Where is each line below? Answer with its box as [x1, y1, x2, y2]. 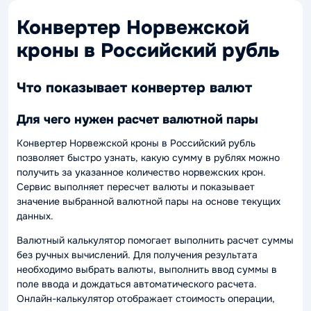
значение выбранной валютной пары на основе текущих [17, 195, 280, 208]
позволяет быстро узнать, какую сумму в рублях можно [17, 151, 280, 164]
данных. [17, 210, 53, 222]
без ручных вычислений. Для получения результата [17, 249, 258, 261]
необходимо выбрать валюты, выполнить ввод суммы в [17, 263, 277, 276]
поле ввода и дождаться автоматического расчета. [17, 278, 257, 290]
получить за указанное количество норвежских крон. [17, 166, 266, 178]
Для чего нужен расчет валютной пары [17, 111, 258, 127]
